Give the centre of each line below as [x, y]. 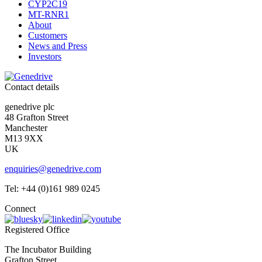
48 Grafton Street [37, 118]
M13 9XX [24, 139]
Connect [20, 209]
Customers [48, 36]
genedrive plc [30, 107]
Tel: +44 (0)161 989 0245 [52, 189]
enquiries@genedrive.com [53, 169]
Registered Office [37, 230]
